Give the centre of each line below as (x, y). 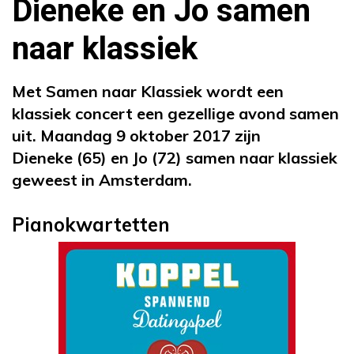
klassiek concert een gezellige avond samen (175, 113)
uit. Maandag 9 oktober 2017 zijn (136, 135)
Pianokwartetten (91, 224)
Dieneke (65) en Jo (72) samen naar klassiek (175, 157)
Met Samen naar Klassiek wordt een (148, 91)
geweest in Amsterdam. (106, 179)
